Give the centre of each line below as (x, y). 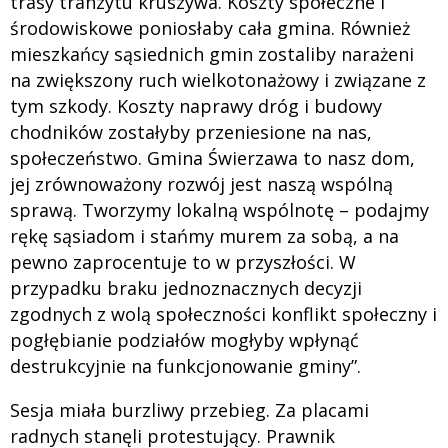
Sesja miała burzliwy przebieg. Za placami (189, 409)
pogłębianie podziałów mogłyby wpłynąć (184, 339)
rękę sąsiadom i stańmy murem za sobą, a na (204, 235)
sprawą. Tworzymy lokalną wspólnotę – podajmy (219, 209)
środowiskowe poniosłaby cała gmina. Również (210, 27)
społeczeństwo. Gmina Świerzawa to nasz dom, (212, 157)
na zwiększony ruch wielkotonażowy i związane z (218, 79)
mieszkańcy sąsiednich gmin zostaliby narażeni (212, 53)
